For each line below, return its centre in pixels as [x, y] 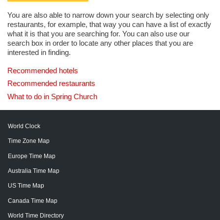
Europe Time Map [32, 156]
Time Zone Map [29, 141]
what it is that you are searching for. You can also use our [98, 34]
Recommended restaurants [51, 83]
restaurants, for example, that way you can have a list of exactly [109, 25]
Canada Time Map [33, 201]
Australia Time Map [34, 171]
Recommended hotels [43, 71]
